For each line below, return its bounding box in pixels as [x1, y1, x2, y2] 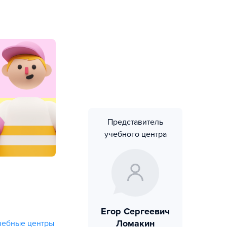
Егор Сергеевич [101, 206, 170, 217]
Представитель [107, 117, 163, 127]
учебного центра [104, 129, 167, 139]
